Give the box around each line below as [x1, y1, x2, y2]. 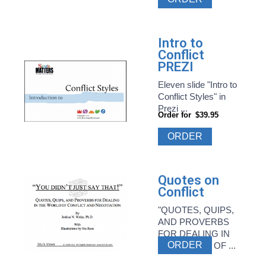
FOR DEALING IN [158, 228, 230, 239]
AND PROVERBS [158, 216, 230, 227]
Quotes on [158, 172, 220, 188]
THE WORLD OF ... [158, 240, 236, 251]
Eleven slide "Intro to [158, 79, 237, 90]
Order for [158, 110, 192, 119]
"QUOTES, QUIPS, [158, 204, 235, 215]
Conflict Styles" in [158, 91, 226, 102]
